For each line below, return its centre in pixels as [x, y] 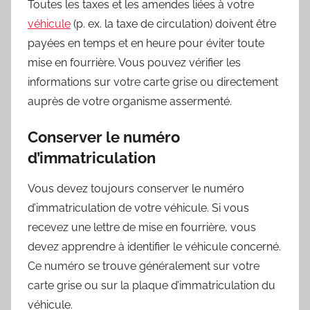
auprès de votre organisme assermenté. [130, 101]
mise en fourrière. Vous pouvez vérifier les [134, 62]
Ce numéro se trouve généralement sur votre [144, 266]
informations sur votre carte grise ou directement [153, 82]
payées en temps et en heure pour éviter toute [146, 43]
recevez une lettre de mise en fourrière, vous [142, 228]
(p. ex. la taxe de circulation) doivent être [173, 24]
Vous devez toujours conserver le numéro [136, 189]
